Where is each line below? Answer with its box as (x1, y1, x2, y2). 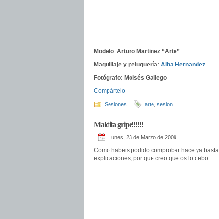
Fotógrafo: (94, 74, 123, 81)
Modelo (94, 48, 114, 55)
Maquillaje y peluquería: (94, 61, 159, 68)
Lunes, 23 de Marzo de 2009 (109, 134, 176, 140)
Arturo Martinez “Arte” (117, 48, 180, 55)
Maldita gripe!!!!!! (94, 120, 143, 129)
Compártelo (94, 88, 125, 94)
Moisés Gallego (124, 74, 167, 81)
